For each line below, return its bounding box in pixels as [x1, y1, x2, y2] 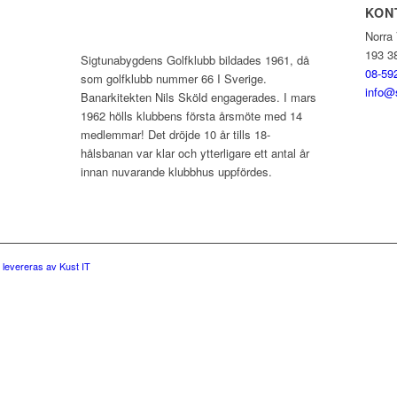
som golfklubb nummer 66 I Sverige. [80, 70, 267, 88]
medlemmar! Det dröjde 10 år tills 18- [80, 126, 270, 144]
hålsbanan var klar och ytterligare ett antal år [80, 144, 309, 162]
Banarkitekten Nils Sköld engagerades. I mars [80, 89, 316, 106]
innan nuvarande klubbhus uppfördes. [80, 163, 272, 181]
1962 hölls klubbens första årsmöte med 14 [80, 107, 302, 125]
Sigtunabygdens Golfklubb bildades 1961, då [80, 51, 309, 69]
